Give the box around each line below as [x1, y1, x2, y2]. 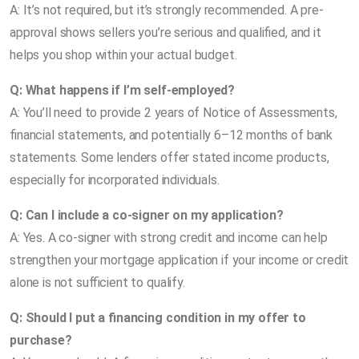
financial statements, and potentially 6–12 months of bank [10, 127, 333, 143]
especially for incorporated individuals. [10, 171, 220, 188]
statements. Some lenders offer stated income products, [10, 149, 329, 165]
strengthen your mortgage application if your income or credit [10, 252, 349, 268]
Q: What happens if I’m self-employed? [10, 82, 236, 98]
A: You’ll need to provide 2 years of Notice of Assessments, [10, 104, 337, 120]
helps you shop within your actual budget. [10, 46, 237, 63]
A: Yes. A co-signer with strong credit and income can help [10, 229, 328, 245]
